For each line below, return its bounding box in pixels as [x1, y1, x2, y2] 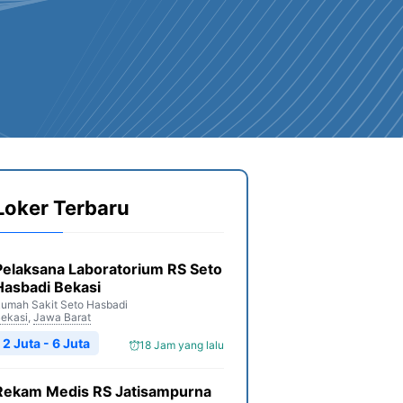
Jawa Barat [33, 310, 91, 324]
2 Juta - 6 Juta [3, 336, 90, 351]
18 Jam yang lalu [139, 338, 224, 352]
